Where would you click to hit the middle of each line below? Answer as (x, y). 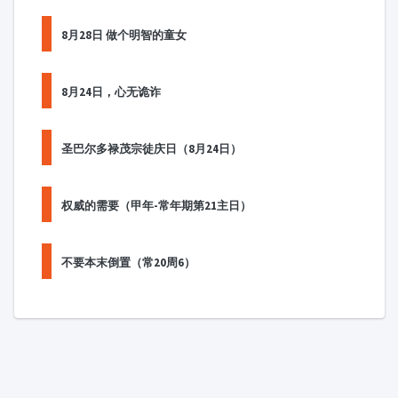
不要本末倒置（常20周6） (129, 262)
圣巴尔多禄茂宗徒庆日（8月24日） (152, 148)
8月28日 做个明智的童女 (124, 34)
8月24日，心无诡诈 (111, 91)
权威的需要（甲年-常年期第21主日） (157, 205)
